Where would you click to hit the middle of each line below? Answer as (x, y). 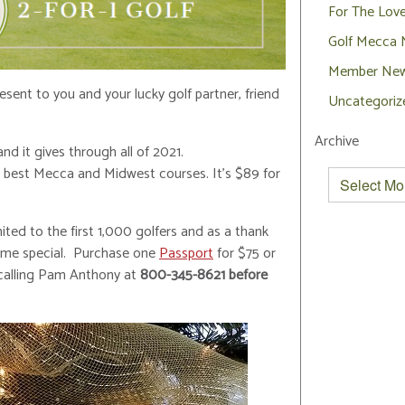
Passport (186, 254)
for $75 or (245, 254)
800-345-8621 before (202, 276)
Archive (336, 141)
